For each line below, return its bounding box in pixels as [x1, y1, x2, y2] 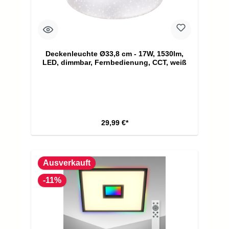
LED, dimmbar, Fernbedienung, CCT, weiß [42, 58, 187, 66]
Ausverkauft [42, 158, 90, 168]
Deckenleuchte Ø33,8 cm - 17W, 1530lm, [45, 49, 184, 58]
